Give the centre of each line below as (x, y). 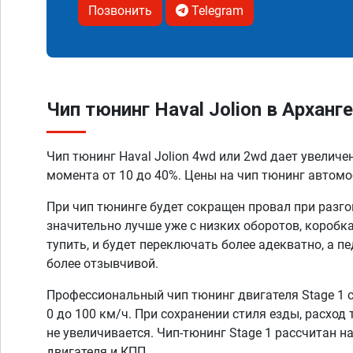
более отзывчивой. (102, 264)
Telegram (216, 11)
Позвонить (120, 11)
